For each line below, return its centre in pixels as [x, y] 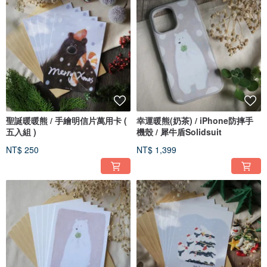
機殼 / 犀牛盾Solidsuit [179, 132]
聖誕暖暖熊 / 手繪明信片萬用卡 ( [66, 121]
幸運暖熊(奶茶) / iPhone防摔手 [195, 121]
